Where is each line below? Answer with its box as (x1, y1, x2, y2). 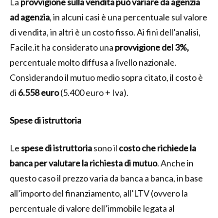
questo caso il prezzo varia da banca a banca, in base (10, 172, 203, 183)
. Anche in (157, 157, 194, 168)
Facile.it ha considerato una (10, 41, 115, 53)
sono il (92, 142, 119, 153)
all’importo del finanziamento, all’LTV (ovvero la (10, 187, 188, 199)
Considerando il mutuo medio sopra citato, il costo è (10, 72, 203, 83)
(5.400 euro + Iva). (60, 87, 128, 98)
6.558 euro (18, 87, 60, 98)
